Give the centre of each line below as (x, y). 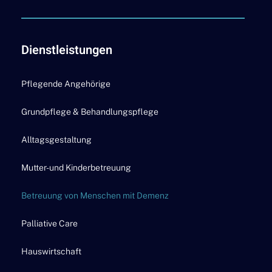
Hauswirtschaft (51, 251)
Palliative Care (49, 223)
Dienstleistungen (67, 50)
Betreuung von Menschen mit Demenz (95, 195)
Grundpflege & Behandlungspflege (90, 111)
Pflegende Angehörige (66, 83)
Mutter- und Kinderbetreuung (76, 167)
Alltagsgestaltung (56, 139)
